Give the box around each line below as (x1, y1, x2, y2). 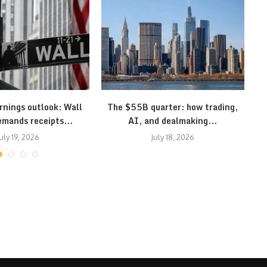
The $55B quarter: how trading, (107, 100, 238, 114)
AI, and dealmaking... (128, 113, 218, 128)
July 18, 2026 (151, 132, 195, 142)
